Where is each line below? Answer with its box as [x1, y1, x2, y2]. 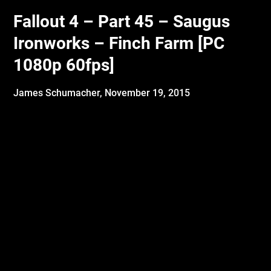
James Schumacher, [13, 87, 105, 99]
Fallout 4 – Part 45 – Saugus [13, 11, 230, 31]
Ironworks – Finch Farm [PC [13, 33, 225, 53]
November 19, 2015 [105, 87, 191, 99]
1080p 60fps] [13, 55, 115, 75]
